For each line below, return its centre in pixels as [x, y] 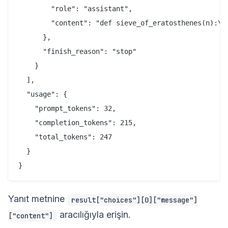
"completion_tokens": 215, [77, 123]
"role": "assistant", [75, 9]
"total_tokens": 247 [65, 137]
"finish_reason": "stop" [77, 52]
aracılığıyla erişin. [94, 215]
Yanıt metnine [38, 199]
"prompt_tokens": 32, [67, 109]
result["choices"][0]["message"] [134, 200]
